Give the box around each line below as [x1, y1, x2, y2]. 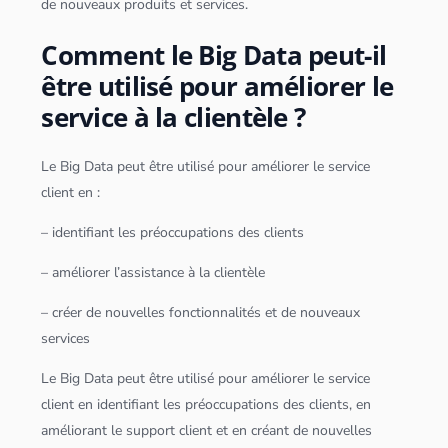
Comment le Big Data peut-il [41, 36, 387, 73]
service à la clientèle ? [41, 98, 306, 135]
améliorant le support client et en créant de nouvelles [41, 421, 373, 441]
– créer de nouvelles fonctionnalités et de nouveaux [41, 303, 361, 323]
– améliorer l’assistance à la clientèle [41, 263, 266, 283]
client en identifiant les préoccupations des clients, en [41, 395, 372, 415]
